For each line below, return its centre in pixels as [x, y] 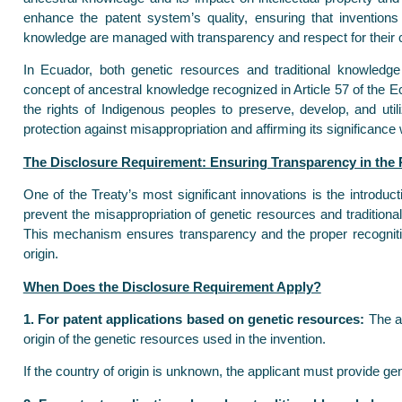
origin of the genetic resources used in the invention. [174, 338]
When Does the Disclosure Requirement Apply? [172, 286]
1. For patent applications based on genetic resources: [194, 319]
